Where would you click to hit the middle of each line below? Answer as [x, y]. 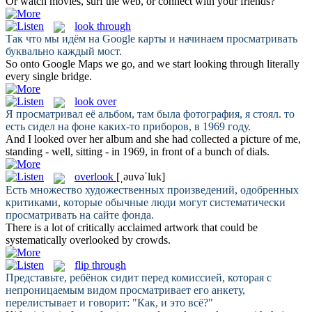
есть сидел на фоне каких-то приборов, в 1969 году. [128, 127]
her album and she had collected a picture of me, [194, 139]
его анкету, [218, 290]
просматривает [155, 290]
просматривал [49, 114]
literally [282, 64]
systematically [38, 240]
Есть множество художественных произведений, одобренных [152, 189]
